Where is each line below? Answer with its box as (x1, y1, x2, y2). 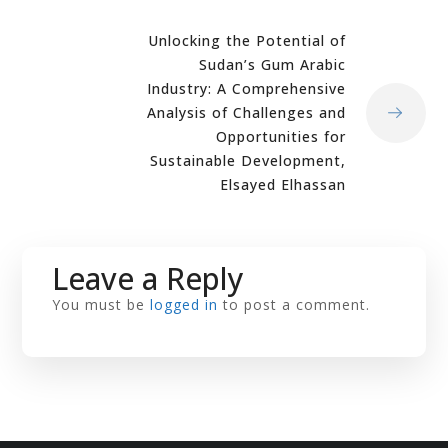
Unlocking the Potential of (147, 31, 346, 50)
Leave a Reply (52, 258, 245, 299)
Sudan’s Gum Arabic (198, 55, 346, 74)
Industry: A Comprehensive (146, 79, 346, 98)
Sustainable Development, (149, 151, 346, 170)
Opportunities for (215, 127, 346, 146)
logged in (150, 295, 219, 314)
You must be (52, 295, 151, 314)
